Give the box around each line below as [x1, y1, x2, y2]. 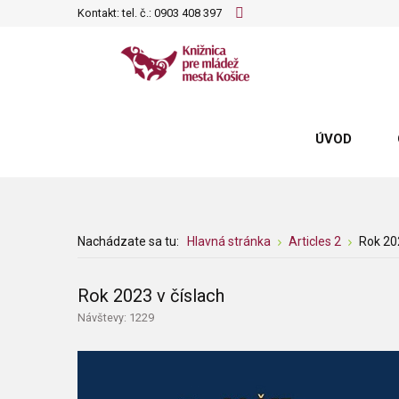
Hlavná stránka [187, 234, 271, 248]
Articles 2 [289, 234, 341, 248]
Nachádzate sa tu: [77, 234, 184, 248]
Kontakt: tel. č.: [77, 6, 154, 20]
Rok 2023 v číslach [77, 285, 224, 306]
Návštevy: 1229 [77, 311, 154, 324]
